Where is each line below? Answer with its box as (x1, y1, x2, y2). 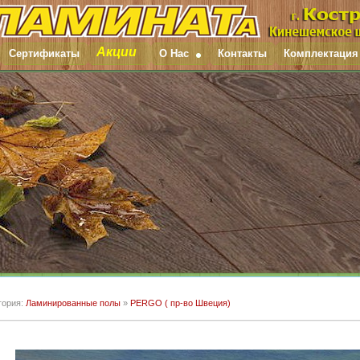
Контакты (218, 47, 267, 59)
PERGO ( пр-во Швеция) (130, 298, 231, 308)
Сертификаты (9, 47, 80, 59)
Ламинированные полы (26, 298, 121, 308)
